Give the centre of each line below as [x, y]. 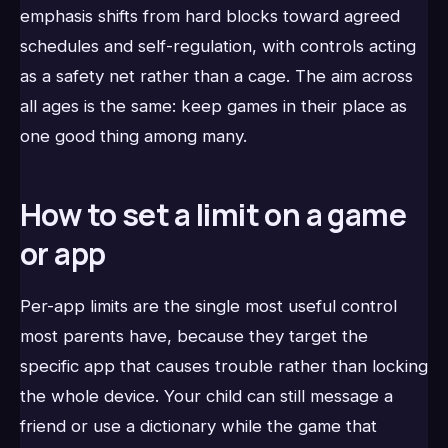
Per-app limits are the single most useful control [208, 305]
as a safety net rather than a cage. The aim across [216, 76]
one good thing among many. [133, 136]
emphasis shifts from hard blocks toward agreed [210, 16]
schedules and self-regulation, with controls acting [218, 46]
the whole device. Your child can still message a [206, 395]
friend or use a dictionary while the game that [198, 425]
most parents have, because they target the [194, 335]
